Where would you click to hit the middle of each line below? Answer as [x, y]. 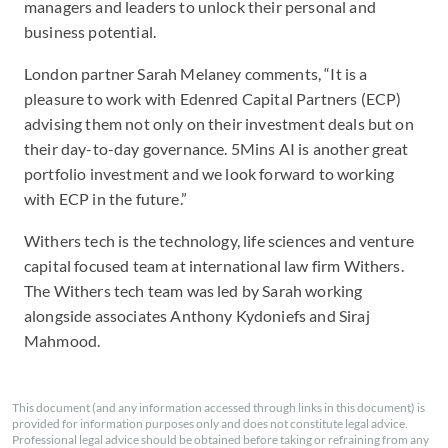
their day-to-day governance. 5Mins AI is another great [216, 148]
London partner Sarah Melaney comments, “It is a [196, 73]
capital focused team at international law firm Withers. [214, 265]
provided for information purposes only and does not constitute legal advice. [210, 423]
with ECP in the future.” [105, 198]
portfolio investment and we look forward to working [209, 173]
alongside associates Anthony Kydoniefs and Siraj [197, 315]
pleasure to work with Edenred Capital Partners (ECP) [213, 98]
